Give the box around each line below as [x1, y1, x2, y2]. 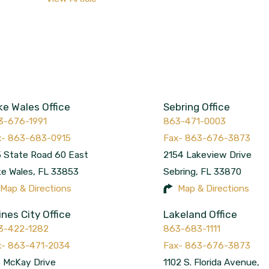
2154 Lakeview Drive [163, 148, 252, 160]
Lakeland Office [163, 208, 238, 221]
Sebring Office [163, 100, 231, 113]
